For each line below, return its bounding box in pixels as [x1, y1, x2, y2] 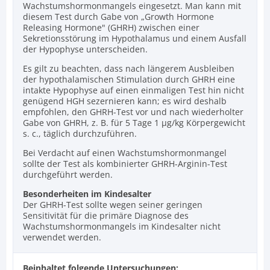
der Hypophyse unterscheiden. [23, 43, 148, 55]
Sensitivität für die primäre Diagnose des [23, 209, 189, 221]
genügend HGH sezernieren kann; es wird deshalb [23, 95, 227, 107]
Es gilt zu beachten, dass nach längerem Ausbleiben [23, 62, 234, 74]
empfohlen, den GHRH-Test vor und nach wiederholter [23, 105, 243, 118]
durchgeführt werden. [23, 168, 113, 180]
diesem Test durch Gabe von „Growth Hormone [23, 10, 214, 22]
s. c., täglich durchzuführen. [23, 127, 137, 139]
